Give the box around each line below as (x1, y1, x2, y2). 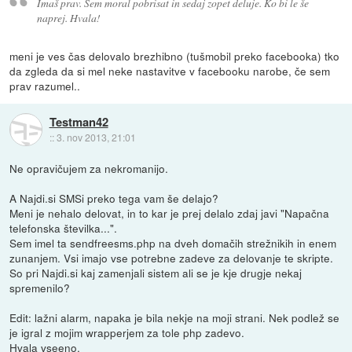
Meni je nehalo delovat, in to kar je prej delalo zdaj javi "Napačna (9, 205, 330, 222)
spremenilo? (9, 280, 71, 296)
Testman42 (49, 112, 108, 130)
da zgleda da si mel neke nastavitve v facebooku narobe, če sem (9, 63, 331, 79)
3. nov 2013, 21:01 (56, 130, 136, 144)
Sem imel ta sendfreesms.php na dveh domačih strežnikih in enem (9, 235, 337, 251)
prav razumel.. (9, 78, 81, 94)
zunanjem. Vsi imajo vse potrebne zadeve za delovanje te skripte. (9, 250, 334, 266)
